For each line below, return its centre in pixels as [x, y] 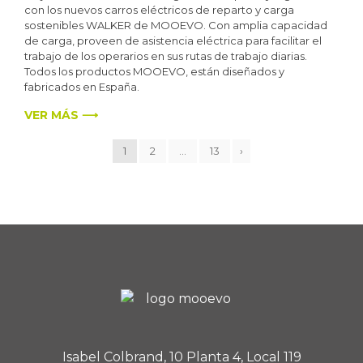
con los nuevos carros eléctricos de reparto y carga [159, 9]
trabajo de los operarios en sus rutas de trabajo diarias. [166, 56]
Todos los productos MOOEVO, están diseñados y [154, 71]
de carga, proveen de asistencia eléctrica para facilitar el [173, 40]
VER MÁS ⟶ [61, 115]
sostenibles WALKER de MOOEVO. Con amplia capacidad [176, 25]
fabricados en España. [82, 86]
